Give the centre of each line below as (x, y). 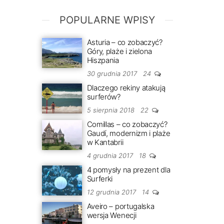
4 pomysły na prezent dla (128, 170)
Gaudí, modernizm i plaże (128, 133)
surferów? (103, 97)
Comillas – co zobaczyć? (127, 124)
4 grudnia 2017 (111, 155)
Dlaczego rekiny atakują (126, 88)
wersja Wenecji (111, 215)
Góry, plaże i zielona (119, 51)
